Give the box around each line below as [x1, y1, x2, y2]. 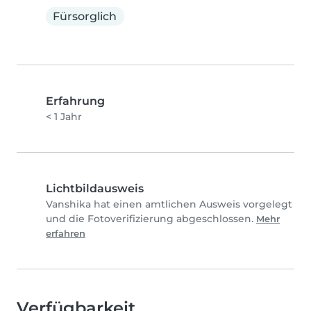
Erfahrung [46, 94, 105, 108]
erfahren [46, 228, 85, 239]
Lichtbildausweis [46, 182, 144, 196]
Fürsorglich [53, 9, 117, 23]
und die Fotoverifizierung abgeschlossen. [46, 212, 256, 226]
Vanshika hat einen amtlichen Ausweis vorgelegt [46, 198, 292, 211]
